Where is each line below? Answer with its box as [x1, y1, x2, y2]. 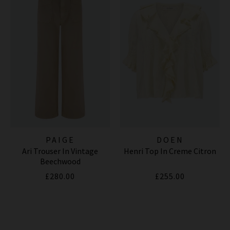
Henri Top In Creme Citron [124, 146, 216, 157]
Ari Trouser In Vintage [22, 146, 98, 157]
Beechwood [40, 156, 81, 167]
